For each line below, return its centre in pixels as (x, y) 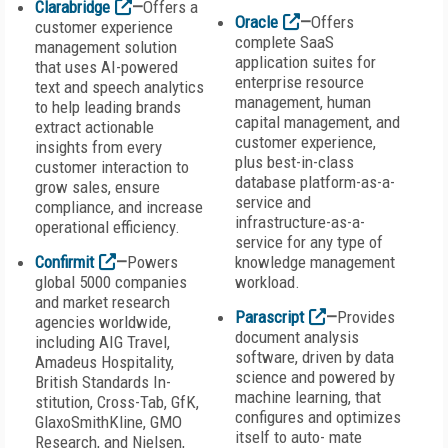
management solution (106, 47)
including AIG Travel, (102, 342)
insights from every (98, 147)
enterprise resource (299, 82)
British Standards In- (103, 382)
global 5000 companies (111, 282)
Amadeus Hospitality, (104, 362)
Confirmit (64, 262)
